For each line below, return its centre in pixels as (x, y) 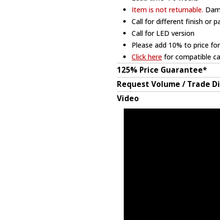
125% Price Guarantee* (162, 70)
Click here (147, 56)
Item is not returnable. (168, 9)
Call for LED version (163, 33)
